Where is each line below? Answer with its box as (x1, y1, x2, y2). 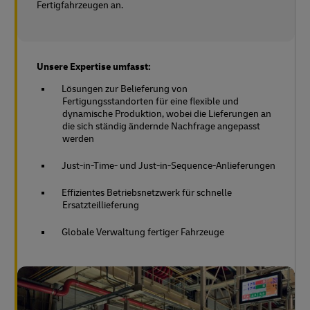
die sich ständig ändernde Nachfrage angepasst (62, 120, 260, 133)
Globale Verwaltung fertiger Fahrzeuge (62, 226, 224, 239)
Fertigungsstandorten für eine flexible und (62, 95, 239, 108)
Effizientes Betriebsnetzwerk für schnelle (62, 187, 232, 199)
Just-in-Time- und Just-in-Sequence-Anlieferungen (62, 160, 275, 172)
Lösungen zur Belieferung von (62, 83, 188, 95)
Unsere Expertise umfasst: (37, 61, 151, 73)
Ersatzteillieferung (62, 199, 139, 212)
